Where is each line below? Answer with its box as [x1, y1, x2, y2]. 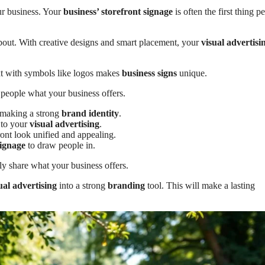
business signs [122, 67, 177, 78]
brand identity [62, 108, 119, 118]
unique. [177, 67, 207, 78]
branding [108, 180, 145, 190]
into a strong [57, 180, 108, 190]
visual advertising [30, 118, 99, 129]
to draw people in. [25, 140, 95, 150]
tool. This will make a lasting [145, 180, 255, 190]
